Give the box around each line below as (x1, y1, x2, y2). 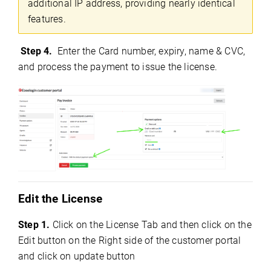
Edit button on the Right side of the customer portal (18, 234, 241, 246)
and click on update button (18, 250, 135, 262)
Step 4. (21, 45, 53, 57)
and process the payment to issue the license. (18, 61, 218, 73)
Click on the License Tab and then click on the (50, 218, 252, 230)
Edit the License (18, 192, 103, 206)
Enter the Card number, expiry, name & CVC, (54, 45, 246, 57)
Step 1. (18, 218, 50, 230)
